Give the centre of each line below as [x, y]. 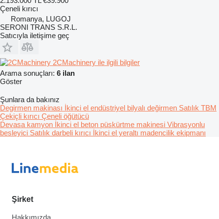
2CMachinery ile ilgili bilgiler [96, 62]
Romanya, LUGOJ [41, 19]
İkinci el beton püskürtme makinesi [111, 124]
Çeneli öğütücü [65, 116]
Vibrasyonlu [186, 124]
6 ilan [66, 73]
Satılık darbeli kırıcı [61, 132]
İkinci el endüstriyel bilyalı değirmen [122, 108]
